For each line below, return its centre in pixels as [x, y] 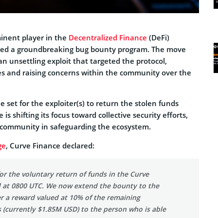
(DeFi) [158, 37]
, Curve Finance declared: [50, 145]
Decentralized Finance [108, 37]
